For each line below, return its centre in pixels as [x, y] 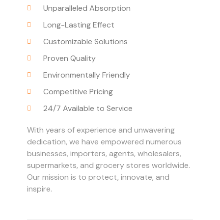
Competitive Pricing [78, 91]
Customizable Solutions [85, 41]
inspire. [40, 189]
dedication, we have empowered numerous [104, 141]
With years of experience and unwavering [101, 130]
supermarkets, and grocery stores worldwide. [109, 165]
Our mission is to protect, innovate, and [98, 177]
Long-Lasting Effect [79, 25]
